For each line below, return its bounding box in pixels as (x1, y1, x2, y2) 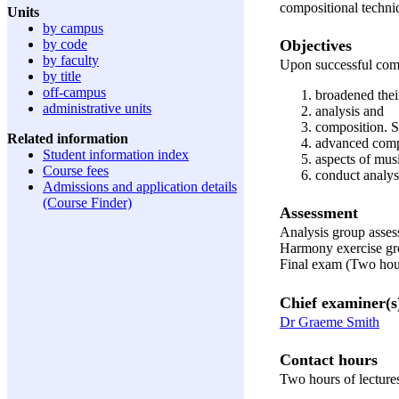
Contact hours (280, 351, 378, 370)
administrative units (43, 101, 151, 116)
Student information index (43, 147, 189, 162)
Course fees (43, 163, 109, 178)
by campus (43, 20, 103, 36)
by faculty (43, 53, 99, 68)
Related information (7, 131, 128, 146)
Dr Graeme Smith (280, 313, 379, 330)
